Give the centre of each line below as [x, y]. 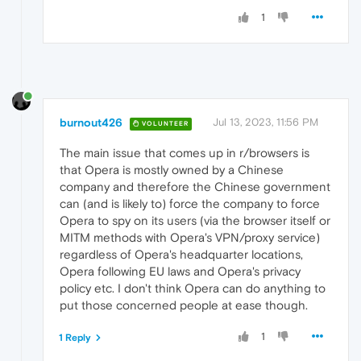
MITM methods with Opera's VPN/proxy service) [190, 238]
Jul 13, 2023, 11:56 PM [266, 122]
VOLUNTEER [164, 124]
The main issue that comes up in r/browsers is [185, 153]
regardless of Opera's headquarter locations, [181, 255]
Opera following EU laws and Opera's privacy [180, 272]
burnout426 [91, 123]
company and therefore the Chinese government [195, 187]
